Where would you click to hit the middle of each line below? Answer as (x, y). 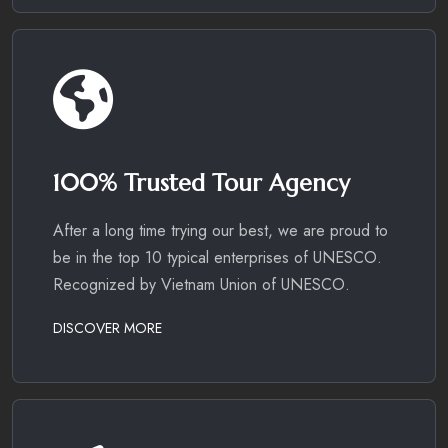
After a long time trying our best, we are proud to (220, 231)
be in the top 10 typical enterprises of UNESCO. (217, 258)
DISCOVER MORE (107, 328)
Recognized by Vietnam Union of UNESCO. (201, 285)
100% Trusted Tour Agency (201, 183)
